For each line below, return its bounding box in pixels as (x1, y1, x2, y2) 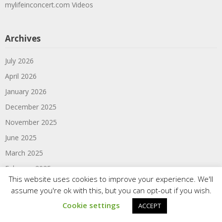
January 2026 (5, 86, 47, 96)
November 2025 (5, 117, 57, 127)
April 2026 (5, 71, 37, 81)
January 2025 (5, 178, 47, 188)
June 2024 (5, 194, 37, 204)
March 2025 (5, 148, 43, 158)
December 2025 (5, 102, 56, 111)
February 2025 (5, 163, 51, 173)
